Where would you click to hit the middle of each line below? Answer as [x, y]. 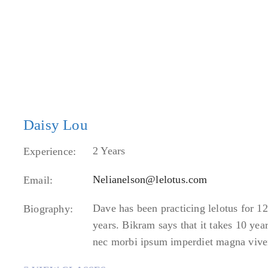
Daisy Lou [56, 125]
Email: [38, 180]
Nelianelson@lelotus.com [150, 179]
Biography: [48, 209]
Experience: [50, 151]
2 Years [109, 151]
